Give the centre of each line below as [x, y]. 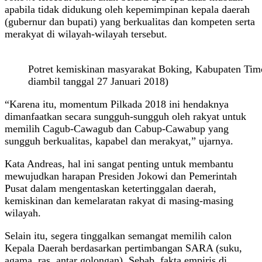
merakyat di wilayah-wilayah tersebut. [86, 34]
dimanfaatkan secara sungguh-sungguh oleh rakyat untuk [125, 116]
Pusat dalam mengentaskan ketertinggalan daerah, [111, 188]
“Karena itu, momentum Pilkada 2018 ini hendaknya [117, 104]
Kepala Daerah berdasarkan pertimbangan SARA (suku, [123, 248]
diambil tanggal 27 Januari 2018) [98, 81]
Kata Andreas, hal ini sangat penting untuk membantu [119, 163]
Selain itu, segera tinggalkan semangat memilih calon [118, 235]
